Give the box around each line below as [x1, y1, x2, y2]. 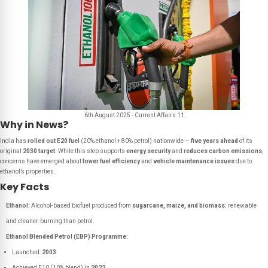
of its [238, 138, 252, 144]
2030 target [23, 148, 55, 154]
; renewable [225, 202, 257, 209]
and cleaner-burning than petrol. [6, 218, 95, 224]
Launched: [12, 249, 42, 255]
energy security [126, 148, 170, 154]
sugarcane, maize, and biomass [132, 202, 225, 209]
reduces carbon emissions [184, 148, 262, 154]
